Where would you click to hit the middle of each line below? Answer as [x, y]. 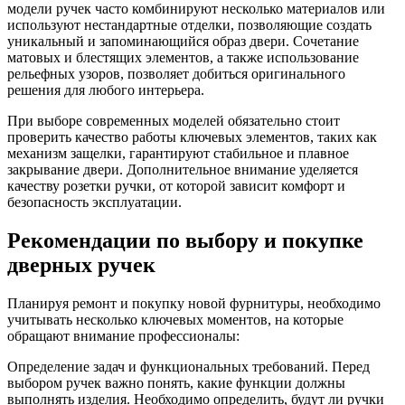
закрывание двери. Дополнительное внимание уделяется [183, 170]
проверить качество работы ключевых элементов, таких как [192, 137]
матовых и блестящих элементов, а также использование [183, 58]
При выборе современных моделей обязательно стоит [174, 121]
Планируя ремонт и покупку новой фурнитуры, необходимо [194, 304]
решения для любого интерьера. [106, 90]
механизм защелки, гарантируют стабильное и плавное [178, 154]
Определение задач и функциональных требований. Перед [188, 367]
